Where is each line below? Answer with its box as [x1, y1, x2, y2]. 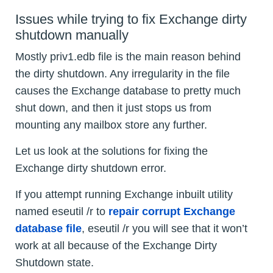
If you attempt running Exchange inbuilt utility [15, 188, 233, 200]
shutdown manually [15, 27, 129, 43]
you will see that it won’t [132, 222, 247, 235]
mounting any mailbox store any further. [15, 118, 207, 131]
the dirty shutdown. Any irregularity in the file [15, 67, 230, 80]
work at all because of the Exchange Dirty [15, 239, 217, 252]
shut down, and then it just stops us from [15, 101, 211, 114]
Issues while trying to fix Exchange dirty [15, 11, 247, 27]
